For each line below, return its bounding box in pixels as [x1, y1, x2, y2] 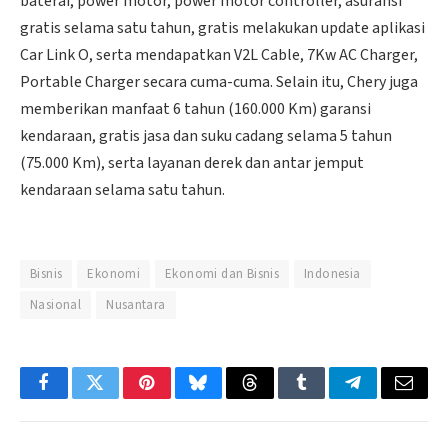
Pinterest [145, 388, 209, 407]
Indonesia [304, 264, 361, 283]
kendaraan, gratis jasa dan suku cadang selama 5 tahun [20, 125, 392, 148]
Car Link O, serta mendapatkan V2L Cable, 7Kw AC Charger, [20, 44, 418, 67]
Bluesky [196, 388, 256, 407]
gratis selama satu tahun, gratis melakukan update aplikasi [20, 17, 425, 40]
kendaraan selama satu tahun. [20, 179, 225, 202]
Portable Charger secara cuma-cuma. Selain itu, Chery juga [20, 71, 418, 94]
